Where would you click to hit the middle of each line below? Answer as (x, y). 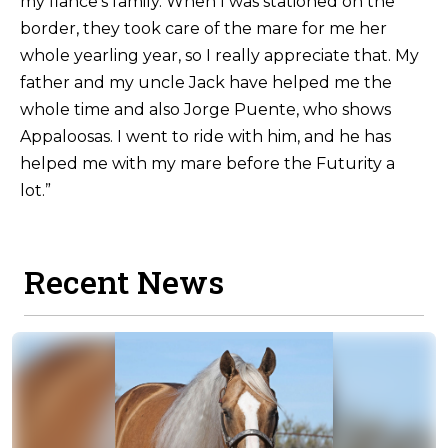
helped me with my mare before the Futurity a (208, 164)
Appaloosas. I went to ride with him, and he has (206, 137)
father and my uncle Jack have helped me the (206, 83)
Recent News (124, 281)
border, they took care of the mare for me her (204, 29)
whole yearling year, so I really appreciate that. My (220, 56)
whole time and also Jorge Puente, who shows (206, 110)
